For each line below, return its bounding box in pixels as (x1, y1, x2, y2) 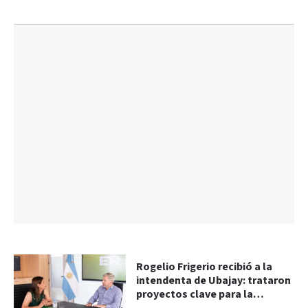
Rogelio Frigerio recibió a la (136, 260, 273, 275)
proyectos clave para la (136, 287, 254, 302)
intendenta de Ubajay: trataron (136, 274, 291, 289)
